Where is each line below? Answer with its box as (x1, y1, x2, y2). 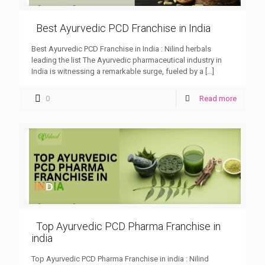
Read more (199, 93, 237, 103)
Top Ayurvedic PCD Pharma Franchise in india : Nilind (31, 254, 209, 263)
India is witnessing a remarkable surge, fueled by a (31, 66, 203, 76)
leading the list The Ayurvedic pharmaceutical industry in (31, 55, 222, 64)
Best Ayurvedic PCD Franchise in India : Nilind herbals (31, 44, 211, 53)
